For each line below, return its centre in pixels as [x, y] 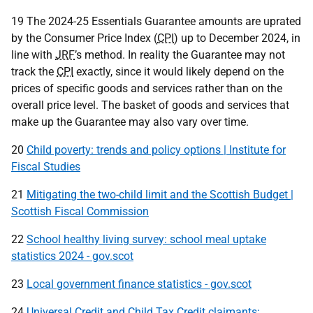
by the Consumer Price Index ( [84, 38]
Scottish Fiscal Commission [80, 211]
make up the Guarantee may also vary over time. [130, 122]
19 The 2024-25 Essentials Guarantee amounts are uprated [156, 21]
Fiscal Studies [46, 167]
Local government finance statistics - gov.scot [139, 284]
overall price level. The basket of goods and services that [150, 105]
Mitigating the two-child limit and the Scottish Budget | [160, 195]
